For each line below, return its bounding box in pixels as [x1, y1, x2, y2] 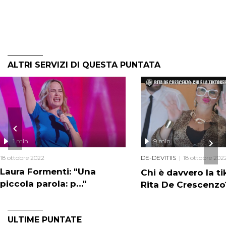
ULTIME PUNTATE [8, 215, 82, 225]
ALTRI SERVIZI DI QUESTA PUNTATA [8, 60, 160, 70]
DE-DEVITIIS [141, 154, 176, 162]
